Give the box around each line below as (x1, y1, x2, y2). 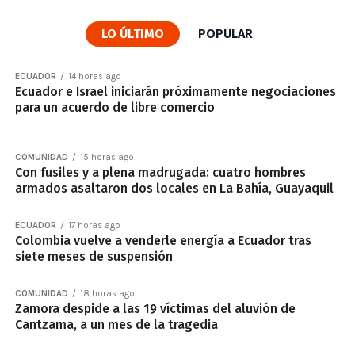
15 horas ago (79, 152, 134, 162)
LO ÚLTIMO (101, 26, 165, 41)
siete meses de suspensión (14, 249, 173, 264)
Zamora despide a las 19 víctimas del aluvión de (14, 301, 296, 316)
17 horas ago (67, 220, 120, 231)
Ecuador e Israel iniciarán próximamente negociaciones (14, 84, 336, 99)
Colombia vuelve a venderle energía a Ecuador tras (14, 233, 311, 248)
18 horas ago (79, 288, 135, 299)
